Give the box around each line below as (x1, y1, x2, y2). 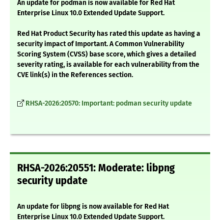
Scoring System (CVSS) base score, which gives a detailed (17, 50, 196, 59)
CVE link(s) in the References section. (17, 71, 133, 80)
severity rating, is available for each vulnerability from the (17, 60, 199, 69)
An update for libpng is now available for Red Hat (17, 202, 169, 211)
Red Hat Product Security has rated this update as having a (17, 29, 200, 38)
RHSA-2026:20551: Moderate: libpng (17, 162, 175, 175)
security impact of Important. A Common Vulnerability (17, 40, 184, 49)
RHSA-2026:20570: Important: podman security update (26, 99, 192, 108)
